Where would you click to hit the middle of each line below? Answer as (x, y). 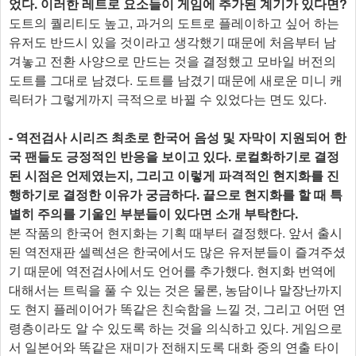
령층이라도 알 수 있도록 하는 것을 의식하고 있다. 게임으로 (176, 328)
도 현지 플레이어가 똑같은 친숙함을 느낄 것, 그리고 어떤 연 (177, 309)
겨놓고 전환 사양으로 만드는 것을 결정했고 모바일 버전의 (172, 61)
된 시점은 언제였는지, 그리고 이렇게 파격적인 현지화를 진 (174, 176)
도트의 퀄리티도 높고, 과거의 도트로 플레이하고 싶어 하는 (174, 23)
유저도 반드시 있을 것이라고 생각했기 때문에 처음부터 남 (172, 42)
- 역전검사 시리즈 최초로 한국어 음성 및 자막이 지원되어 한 (178, 137)
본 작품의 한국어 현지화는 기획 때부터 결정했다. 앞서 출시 (176, 233)
